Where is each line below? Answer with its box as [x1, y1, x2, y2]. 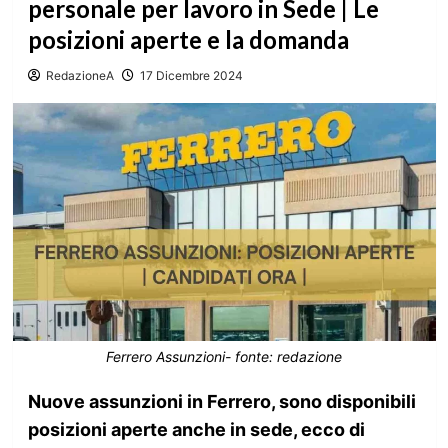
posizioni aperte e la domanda [27, 25, 349, 54]
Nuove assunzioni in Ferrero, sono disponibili [27, 390, 416, 412]
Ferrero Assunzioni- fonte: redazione [106, 347, 342, 365]
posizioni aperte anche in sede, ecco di [27, 418, 365, 440]
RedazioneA [45, 68, 114, 83]
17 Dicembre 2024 [139, 68, 243, 83]
